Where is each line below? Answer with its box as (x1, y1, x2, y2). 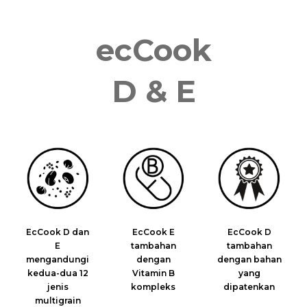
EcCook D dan (26, 226, 90, 237)
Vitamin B (132, 267, 175, 278)
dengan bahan (217, 254, 282, 265)
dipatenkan (223, 281, 275, 292)
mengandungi (26, 254, 90, 265)
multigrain (34, 295, 81, 306)
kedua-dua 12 (27, 267, 88, 278)
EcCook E (132, 226, 175, 237)
